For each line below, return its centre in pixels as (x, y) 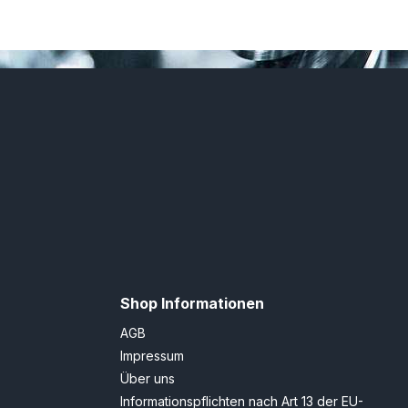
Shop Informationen (192, 304)
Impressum (152, 356)
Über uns (148, 379)
